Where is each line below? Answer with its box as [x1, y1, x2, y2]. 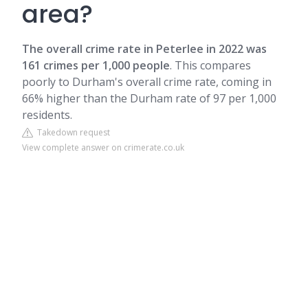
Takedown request [33, 126, 110, 138]
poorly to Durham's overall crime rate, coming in [22, 74, 272, 89]
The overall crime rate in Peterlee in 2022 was [22, 41, 267, 56]
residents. [22, 107, 72, 122]
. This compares [170, 58, 251, 73]
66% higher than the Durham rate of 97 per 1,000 [22, 91, 276, 106]
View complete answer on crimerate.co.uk [22, 142, 184, 153]
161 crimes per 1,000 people [22, 58, 170, 73]
